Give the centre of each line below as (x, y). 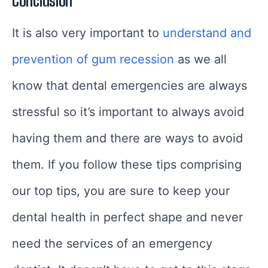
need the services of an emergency (112, 243)
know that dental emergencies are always (130, 85)
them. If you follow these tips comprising (127, 164)
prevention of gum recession (93, 59)
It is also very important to (87, 33)
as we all (200, 59)
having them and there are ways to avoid (127, 138)
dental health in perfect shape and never (127, 217)
